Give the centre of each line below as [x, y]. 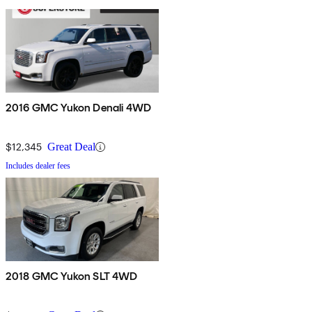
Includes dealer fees [38, 166]
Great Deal [71, 147]
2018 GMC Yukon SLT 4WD [72, 276]
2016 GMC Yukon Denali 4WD [78, 108]
